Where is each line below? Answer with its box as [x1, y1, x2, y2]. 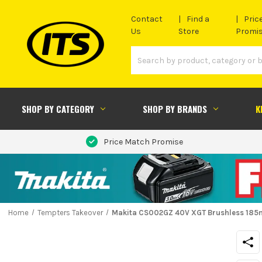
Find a [187, 14, 210, 25]
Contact [131, 14, 163, 25]
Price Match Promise [103, 136, 183, 147]
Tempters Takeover [37, 208, 103, 217]
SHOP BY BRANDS [142, 102, 207, 115]
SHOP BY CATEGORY [21, 102, 94, 115]
